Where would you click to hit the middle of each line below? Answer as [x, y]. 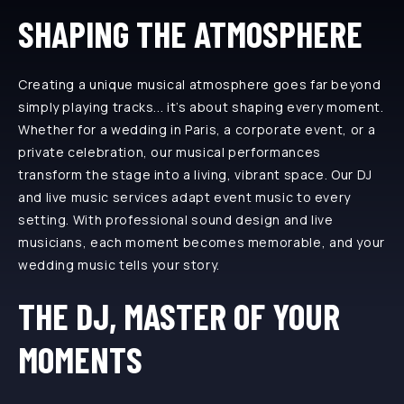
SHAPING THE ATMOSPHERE [190, 34]
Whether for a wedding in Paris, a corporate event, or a [197, 130]
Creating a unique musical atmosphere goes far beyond [200, 85]
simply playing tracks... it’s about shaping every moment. [201, 107]
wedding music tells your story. [119, 265]
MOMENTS [80, 359]
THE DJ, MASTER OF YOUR [179, 316]
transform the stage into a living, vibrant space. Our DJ [195, 175]
